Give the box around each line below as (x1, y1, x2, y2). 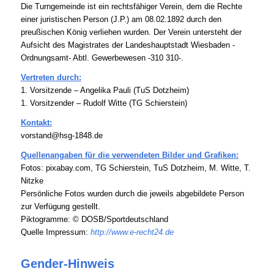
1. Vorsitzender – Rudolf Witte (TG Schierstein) (20, 98, 187, 108)
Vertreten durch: (20, 73, 81, 83)
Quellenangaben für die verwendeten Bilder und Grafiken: (20, 150, 239, 160)
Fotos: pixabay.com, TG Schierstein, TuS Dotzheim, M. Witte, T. (20, 163, 251, 173)
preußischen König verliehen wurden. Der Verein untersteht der (20, 28, 242, 37)
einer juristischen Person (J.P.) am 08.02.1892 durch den (20, 15, 221, 24)
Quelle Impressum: (20, 228, 91, 237)
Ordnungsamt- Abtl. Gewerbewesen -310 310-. (20, 53, 183, 63)
